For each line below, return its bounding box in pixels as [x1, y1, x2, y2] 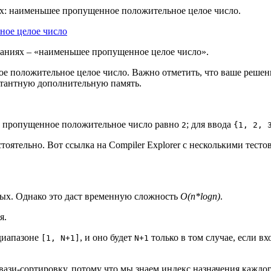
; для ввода [186, 119, 233, 129]
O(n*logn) [180, 191, 220, 201]
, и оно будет [80, 232, 134, 243]
